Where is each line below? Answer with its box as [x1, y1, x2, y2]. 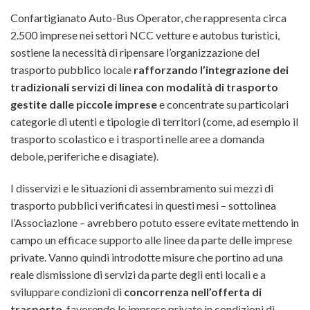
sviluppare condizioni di [10, 285, 124, 299]
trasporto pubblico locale [10, 63, 134, 77]
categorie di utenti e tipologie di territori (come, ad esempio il [10, 115, 298, 129]
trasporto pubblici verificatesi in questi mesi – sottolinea [10, 199, 276, 212]
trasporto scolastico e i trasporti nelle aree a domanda [10, 132, 264, 146]
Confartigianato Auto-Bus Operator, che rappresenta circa [10, 11, 286, 25]
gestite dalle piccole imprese [10, 98, 157, 111]
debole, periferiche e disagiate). [10, 149, 158, 163]
